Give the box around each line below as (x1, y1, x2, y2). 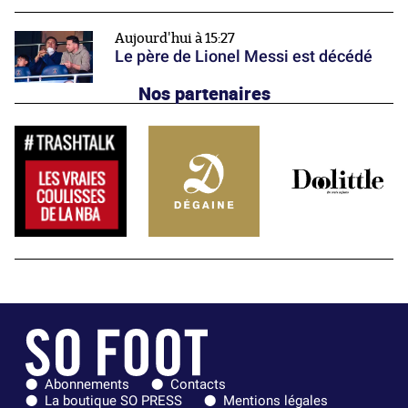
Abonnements (45, 376, 129, 393)
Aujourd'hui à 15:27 (115, 31, 235, 46)
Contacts (170, 376, 226, 393)
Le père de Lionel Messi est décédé (115, 46, 372, 66)
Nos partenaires (138, 79, 270, 106)
